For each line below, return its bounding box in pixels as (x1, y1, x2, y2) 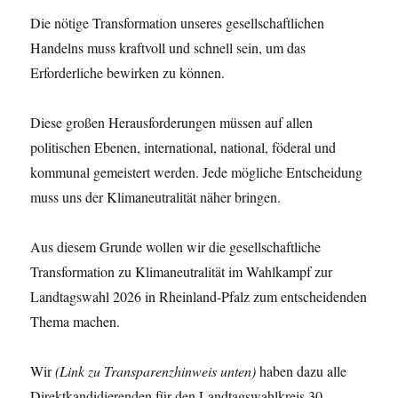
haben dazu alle (256, 362, 347, 380)
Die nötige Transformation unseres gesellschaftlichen (30, 13, 325, 32)
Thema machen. (30, 312, 121, 330)
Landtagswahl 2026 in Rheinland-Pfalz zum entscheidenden (30, 287, 368, 306)
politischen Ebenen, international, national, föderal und (30, 138, 337, 156)
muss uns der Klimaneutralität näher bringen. (30, 187, 282, 206)
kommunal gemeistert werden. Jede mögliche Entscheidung (30, 163, 363, 181)
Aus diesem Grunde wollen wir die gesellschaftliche (30, 237, 322, 256)
